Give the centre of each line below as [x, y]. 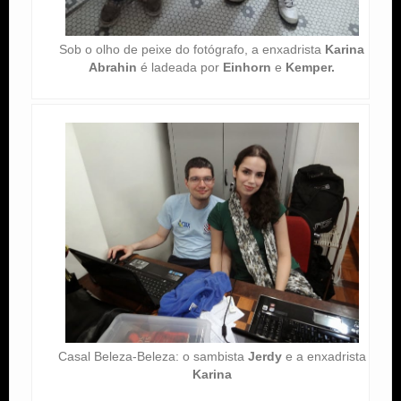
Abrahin [113, 68]
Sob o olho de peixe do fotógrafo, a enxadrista [192, 50]
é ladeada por [180, 68]
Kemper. [311, 68]
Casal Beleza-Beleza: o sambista [153, 356]
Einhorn [247, 68]
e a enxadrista [324, 356]
